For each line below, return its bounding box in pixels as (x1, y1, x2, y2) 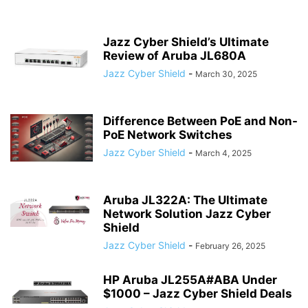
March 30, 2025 (195, 69, 257, 79)
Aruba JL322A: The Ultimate (103, 193, 267, 207)
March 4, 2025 (195, 148, 252, 158)
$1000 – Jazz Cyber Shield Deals (103, 287, 292, 300)
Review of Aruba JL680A (103, 49, 246, 63)
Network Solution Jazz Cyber (103, 207, 271, 221)
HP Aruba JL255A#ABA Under (103, 273, 277, 287)
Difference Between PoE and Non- (103, 114, 298, 128)
